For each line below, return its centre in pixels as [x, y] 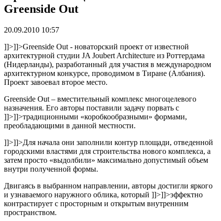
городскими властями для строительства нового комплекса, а [107, 151]
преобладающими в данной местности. [70, 125]
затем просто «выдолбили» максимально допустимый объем [106, 160]
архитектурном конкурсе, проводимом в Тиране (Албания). [106, 73]
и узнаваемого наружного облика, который [78, 194]
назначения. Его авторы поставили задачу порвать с [92, 108]
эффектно [186, 194]
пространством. [30, 212]
